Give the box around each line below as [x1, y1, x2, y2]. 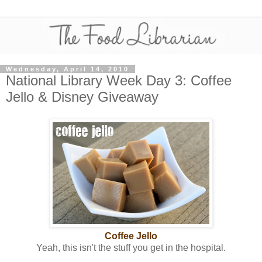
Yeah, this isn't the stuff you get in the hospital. [36, 243, 226, 253]
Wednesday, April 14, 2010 [6, 65, 129, 73]
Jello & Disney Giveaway [6, 88, 158, 105]
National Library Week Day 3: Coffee [6, 72, 232, 88]
